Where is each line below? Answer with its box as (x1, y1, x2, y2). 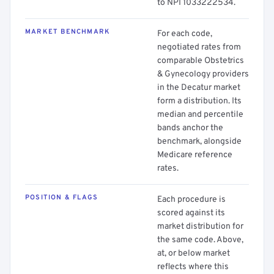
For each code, (157, 29, 212, 39)
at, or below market (157, 248, 230, 259)
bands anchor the (157, 123, 223, 133)
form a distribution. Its (157, 96, 242, 106)
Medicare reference (157, 150, 232, 160)
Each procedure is (157, 194, 226, 205)
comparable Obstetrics (157, 56, 244, 66)
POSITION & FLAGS (25, 193, 98, 202)
